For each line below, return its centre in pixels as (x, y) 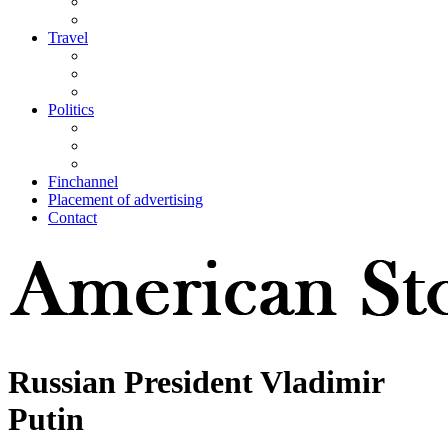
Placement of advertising (125, 200)
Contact (72, 218)
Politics (71, 110)
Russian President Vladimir (196, 382)
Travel (68, 38)
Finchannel (83, 182)
